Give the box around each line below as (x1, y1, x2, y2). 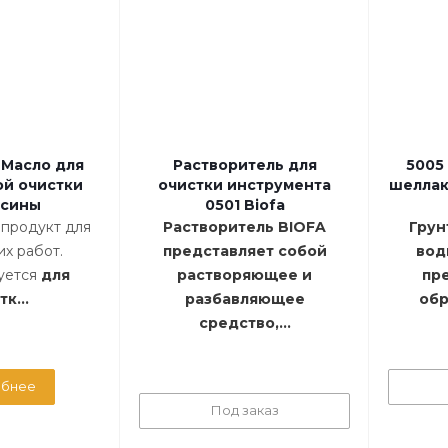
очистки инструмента (158, 176, 331, 195)
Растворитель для (172, 156, 317, 175)
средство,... (198, 314, 291, 333)
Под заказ (210, 402, 279, 419)
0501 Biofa (204, 196, 285, 215)
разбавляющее (184, 290, 305, 309)
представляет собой (162, 242, 327, 261)
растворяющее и (177, 266, 312, 285)
